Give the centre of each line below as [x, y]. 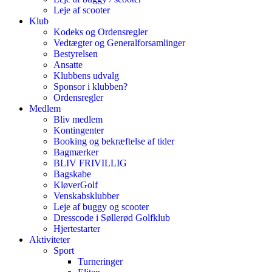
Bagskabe [72, 174]
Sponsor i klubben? [90, 87]
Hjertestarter [77, 229]
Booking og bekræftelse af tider [114, 141]
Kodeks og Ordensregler [100, 32]
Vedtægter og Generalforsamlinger [119, 43]
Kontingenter [79, 130]
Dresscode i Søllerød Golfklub [112, 218]
